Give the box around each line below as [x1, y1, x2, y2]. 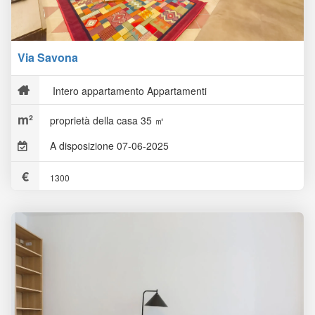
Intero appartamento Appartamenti [50, 84, 207, 98]
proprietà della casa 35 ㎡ [50, 113, 165, 127]
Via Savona [18, 49, 78, 65]
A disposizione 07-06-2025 [50, 139, 169, 153]
